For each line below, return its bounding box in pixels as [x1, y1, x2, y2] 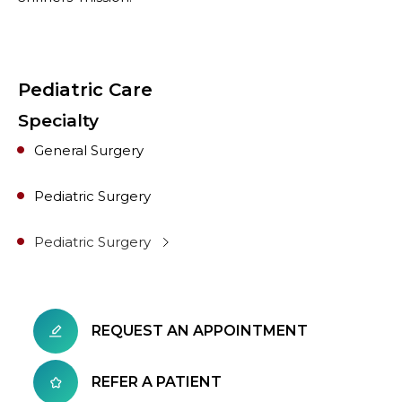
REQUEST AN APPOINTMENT [92, 322, 308, 339]
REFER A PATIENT [92, 373, 222, 390]
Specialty [18, 110, 99, 131]
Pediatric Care [18, 79, 153, 100]
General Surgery [34, 142, 144, 159]
